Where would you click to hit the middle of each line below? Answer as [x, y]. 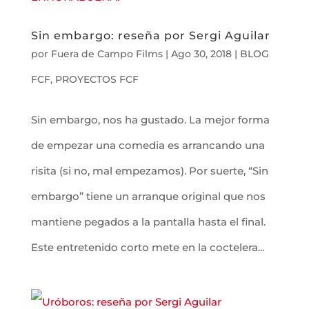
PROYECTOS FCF [97, 79]
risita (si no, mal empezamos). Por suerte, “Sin [149, 170]
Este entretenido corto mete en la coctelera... [147, 247]
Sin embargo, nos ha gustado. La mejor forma [150, 119]
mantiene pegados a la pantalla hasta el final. [148, 221]
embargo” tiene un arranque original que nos [148, 196]
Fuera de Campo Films [107, 53]
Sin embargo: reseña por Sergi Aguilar [150, 35]
